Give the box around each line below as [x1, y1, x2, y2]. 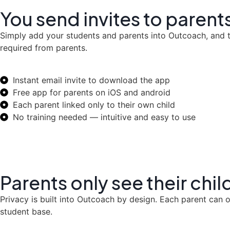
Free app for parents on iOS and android [13, 87, 170, 98]
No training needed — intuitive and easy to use [13, 111, 196, 122]
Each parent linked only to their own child [13, 99, 175, 110]
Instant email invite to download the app [13, 74, 170, 85]
